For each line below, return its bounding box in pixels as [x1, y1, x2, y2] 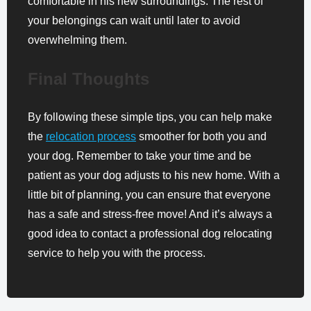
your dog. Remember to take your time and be [28, 150, 251, 162]
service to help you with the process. [28, 247, 205, 259]
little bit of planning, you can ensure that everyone [28, 189, 271, 201]
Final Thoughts [28, 69, 149, 88]
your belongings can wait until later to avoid [28, 15, 240, 26]
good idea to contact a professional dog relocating [28, 228, 272, 239]
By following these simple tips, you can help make [28, 111, 272, 123]
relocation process [46, 131, 136, 142]
